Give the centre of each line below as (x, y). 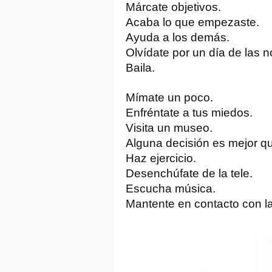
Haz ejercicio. (161, 158)
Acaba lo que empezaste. (192, 22)
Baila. (140, 67)
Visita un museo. (169, 127)
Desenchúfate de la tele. (189, 173)
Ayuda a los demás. (178, 37)
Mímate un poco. (169, 97)
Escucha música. (171, 188)
